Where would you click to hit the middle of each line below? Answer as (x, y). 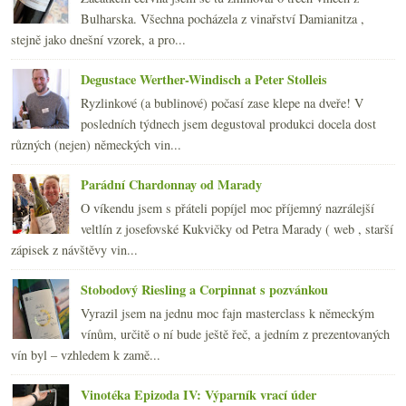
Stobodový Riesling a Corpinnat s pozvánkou (204, 289)
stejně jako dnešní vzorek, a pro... (98, 39)
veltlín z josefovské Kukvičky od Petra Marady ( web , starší (237, 228)
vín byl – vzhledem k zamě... (86, 354)
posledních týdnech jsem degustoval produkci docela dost (228, 123)
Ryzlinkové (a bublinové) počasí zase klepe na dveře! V (222, 102)
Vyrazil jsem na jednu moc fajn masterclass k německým (227, 313)
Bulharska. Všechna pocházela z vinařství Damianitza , (222, 18)
